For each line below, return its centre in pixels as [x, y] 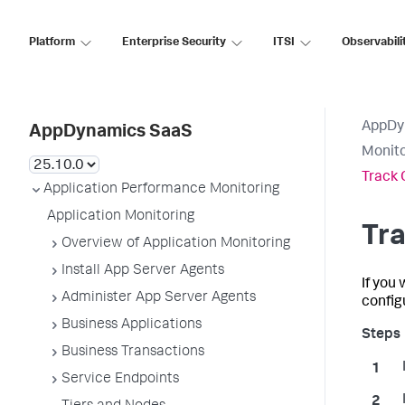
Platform [52, 42]
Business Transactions [133, 353]
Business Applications [132, 325]
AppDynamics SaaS [111, 133]
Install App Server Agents [143, 271]
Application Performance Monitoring [161, 190]
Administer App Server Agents [159, 298]
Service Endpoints [120, 380]
